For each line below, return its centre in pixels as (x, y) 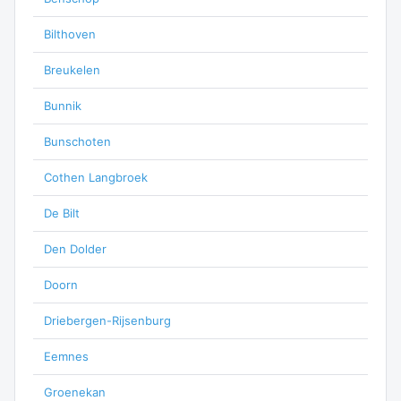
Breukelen (72, 70)
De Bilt (62, 213)
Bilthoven (70, 34)
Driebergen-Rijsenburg (107, 320)
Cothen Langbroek (96, 177)
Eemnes (66, 356)
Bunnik (63, 106)
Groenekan (75, 392)
